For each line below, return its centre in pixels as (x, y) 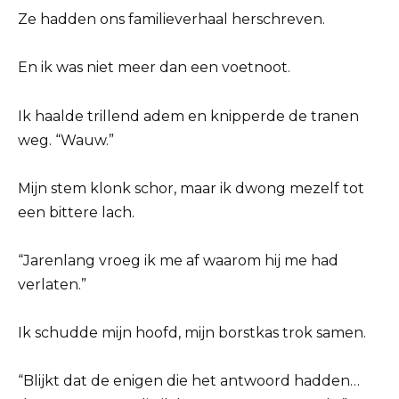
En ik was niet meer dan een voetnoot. (154, 68)
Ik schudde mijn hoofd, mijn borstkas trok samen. (192, 333)
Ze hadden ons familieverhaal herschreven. (171, 20)
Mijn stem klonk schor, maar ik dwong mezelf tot (191, 188)
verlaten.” (52, 284)
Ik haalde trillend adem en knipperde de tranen (188, 116)
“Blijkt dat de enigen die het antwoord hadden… (189, 381)
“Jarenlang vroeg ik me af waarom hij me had (178, 260)
